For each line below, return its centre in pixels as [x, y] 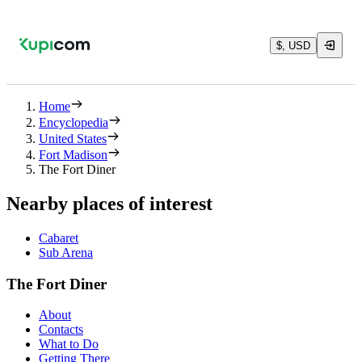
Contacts [61, 330]
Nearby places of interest [109, 203]
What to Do [69, 344]
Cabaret [59, 238]
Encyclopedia [74, 122]
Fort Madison [73, 155]
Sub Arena [66, 252]
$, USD [293, 45]
